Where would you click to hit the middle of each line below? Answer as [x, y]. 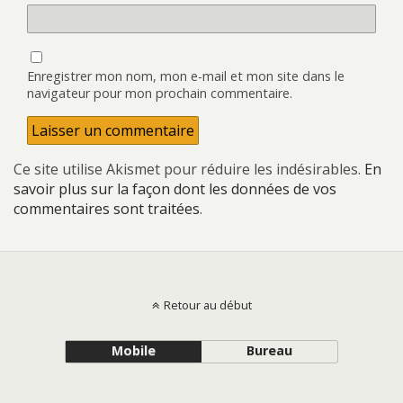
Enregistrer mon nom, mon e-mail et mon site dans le [186, 76]
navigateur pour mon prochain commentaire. [160, 94]
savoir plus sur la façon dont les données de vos [175, 189]
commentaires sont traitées [107, 209]
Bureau [270, 351]
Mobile [133, 351]
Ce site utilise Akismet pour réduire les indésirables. [189, 170]
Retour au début [207, 305]
